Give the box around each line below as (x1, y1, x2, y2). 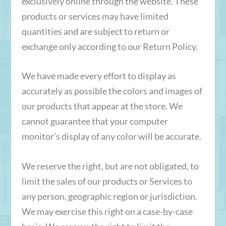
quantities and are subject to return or (21, 25, 169, 37)
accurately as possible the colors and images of (21, 85, 202, 97)
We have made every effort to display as (21, 70, 176, 82)
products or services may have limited (21, 10, 168, 22)
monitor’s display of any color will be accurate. (21, 131, 201, 142)
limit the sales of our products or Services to (21, 176, 192, 187)
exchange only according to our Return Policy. (21, 40, 198, 52)
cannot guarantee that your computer (21, 116, 168, 127)
